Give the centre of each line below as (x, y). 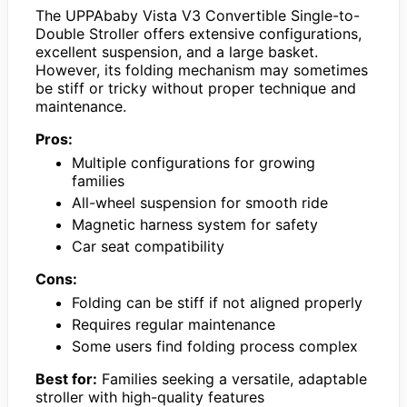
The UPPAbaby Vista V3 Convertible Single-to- (198, 15)
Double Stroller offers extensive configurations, (199, 33)
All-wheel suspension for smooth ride (200, 202)
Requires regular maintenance (174, 324)
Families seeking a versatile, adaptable (232, 378)
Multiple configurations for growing (194, 162)
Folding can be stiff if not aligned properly (217, 302)
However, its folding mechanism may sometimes (202, 69)
